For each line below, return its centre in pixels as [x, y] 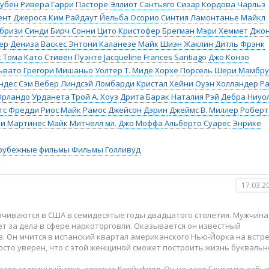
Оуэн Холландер [227, 83]
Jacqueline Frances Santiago [155, 57]
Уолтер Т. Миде [124, 70]
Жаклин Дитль [211, 44]
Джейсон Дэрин [138, 110]
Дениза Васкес [38, 44]
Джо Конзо [229, 57]
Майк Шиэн [160, 44]
